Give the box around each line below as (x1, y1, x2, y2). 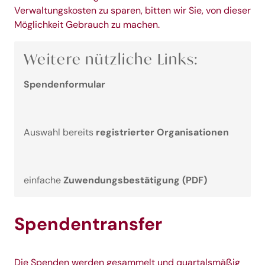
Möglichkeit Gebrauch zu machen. (14, 19, 160, 30)
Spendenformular (24, 78, 105, 90)
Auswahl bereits (24, 127, 96, 138)
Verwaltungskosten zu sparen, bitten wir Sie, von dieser (14, 5, 251, 16)
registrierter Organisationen (96, 126, 229, 138)
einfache (24, 174, 63, 186)
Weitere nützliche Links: (24, 49, 199, 69)
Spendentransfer (14, 213, 162, 235)
